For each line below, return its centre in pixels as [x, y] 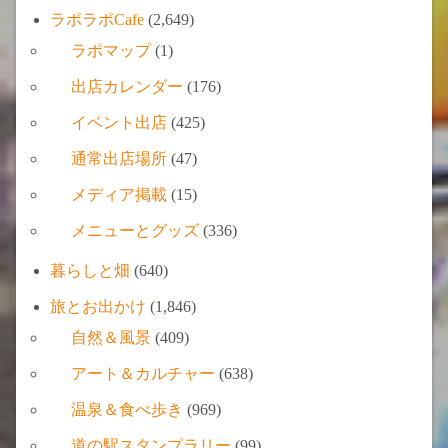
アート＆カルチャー [143, 373]
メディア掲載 [119, 194]
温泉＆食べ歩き [127, 409]
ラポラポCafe [97, 19]
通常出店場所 [119, 158]
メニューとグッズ [135, 230]
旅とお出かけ [98, 306]
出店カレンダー [127, 86]
